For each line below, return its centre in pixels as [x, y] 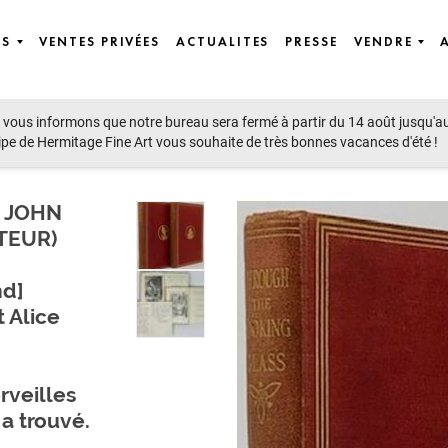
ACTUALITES [223, 42]
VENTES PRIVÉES [100, 42]
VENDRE [383, 42]
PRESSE [311, 42]
